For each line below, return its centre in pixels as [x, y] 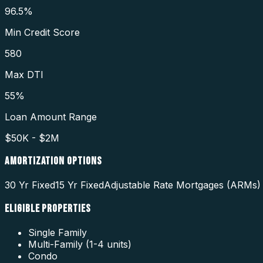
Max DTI [24, 74]
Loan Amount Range [51, 117]
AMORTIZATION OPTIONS [53, 161]
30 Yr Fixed [30, 185]
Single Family [58, 232]
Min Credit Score [42, 32]
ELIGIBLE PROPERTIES [48, 208]
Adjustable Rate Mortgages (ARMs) [182, 185]
